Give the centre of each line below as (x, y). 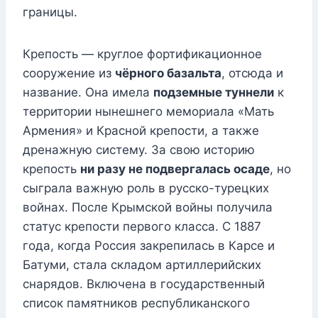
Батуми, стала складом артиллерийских (142, 265)
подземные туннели (214, 93)
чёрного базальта (168, 73)
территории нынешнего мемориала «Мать (148, 112)
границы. (50, 12)
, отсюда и (252, 73)
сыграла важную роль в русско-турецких (146, 188)
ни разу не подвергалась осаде (175, 169)
